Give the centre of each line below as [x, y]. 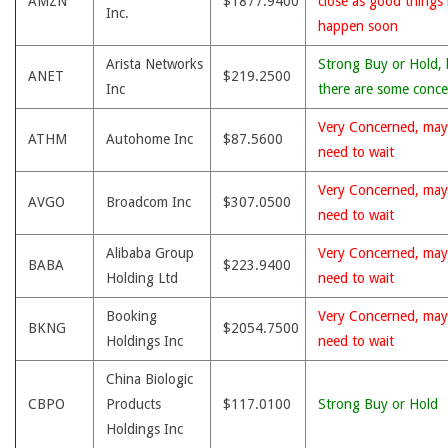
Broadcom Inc [148, 202]
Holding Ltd [142, 278]
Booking [131, 316]
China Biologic [149, 379]
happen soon [358, 26]
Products [133, 404]
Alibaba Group [150, 253]
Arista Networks [154, 64]
